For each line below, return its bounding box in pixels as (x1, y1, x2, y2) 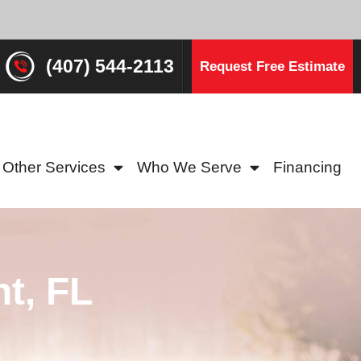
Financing (273, 158, 342, 176)
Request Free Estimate (199, 59, 345, 74)
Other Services (2, 158, 106, 176)
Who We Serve (137, 158, 243, 176)
